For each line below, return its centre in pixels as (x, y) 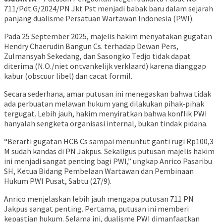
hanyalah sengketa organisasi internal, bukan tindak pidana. (106, 124)
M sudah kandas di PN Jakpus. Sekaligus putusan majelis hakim (109, 151)
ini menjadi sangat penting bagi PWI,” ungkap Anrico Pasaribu (108, 161)
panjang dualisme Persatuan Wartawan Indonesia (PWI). (99, 19)
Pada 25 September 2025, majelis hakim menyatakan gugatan (108, 36)
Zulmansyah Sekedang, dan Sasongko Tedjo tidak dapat (97, 56)
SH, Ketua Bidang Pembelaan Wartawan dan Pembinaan (99, 171)
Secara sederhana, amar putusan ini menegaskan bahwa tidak (108, 94)
